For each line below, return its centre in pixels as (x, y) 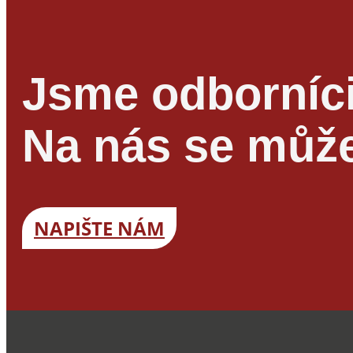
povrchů (82, 69)
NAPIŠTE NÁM (99, 228)
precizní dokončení (250, 40)
